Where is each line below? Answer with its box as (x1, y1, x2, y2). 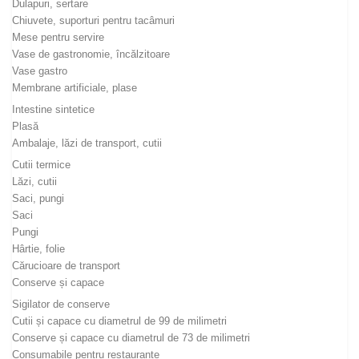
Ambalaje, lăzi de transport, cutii (12, 136, 162, 149)
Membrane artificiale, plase (12, 81, 137, 94)
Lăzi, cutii (12, 175, 57, 188)
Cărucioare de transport (12, 259, 120, 272)
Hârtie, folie (12, 242, 65, 255)
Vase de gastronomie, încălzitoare (12, 47, 170, 60)
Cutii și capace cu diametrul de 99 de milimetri (12, 314, 227, 327)
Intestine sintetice (12, 103, 95, 115)
